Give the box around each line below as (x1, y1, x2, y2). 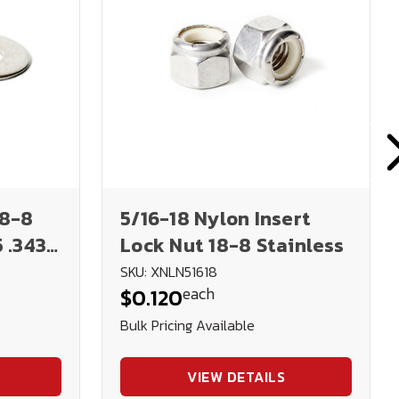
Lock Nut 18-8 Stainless (120, 231, 344, 260)
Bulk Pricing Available (120, 313, 255, 336)
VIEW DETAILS (187, 365, 285, 387)
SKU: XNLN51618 (120, 260, 217, 282)
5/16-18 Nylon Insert (120, 204, 311, 233)
